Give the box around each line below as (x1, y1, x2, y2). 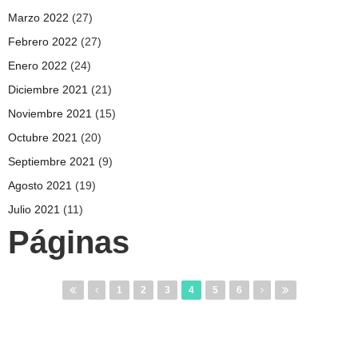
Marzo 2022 (8, 10, 69, 24)
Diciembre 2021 (8, 82, 88, 96)
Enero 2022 (8, 58, 67, 72)
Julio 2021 (8, 202, 60, 216)
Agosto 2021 (8, 178, 72, 192)
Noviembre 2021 (8, 106, 92, 120)
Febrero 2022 (8, 34, 78, 48)
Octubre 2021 (8, 130, 78, 144)
